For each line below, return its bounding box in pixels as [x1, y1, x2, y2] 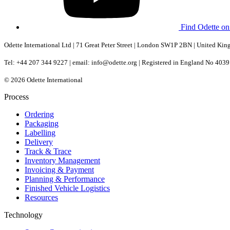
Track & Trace [25, 146, 71, 156]
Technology [4, 210, 43, 219]
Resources [25, 193, 58, 202]
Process [4, 92, 29, 101]
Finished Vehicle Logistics [25, 183, 110, 193]
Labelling [25, 128, 55, 137]
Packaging [25, 119, 59, 128]
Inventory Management [25, 156, 100, 165]
